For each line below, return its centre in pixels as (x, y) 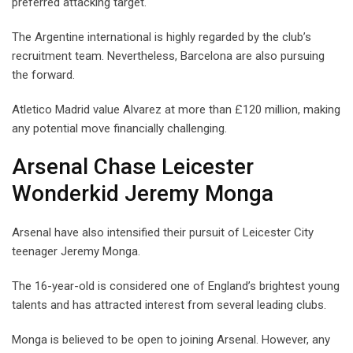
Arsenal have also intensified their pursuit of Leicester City (163, 232)
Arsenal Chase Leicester (133, 166)
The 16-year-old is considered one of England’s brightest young (176, 286)
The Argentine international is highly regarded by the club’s (162, 37)
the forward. (43, 74)
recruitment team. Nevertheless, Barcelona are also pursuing (168, 56)
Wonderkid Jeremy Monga (143, 193)
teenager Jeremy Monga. (76, 251)
